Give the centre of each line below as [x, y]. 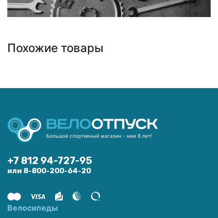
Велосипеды [33, 208]
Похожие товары [55, 48]
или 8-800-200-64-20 [49, 171]
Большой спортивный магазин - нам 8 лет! [99, 136]
